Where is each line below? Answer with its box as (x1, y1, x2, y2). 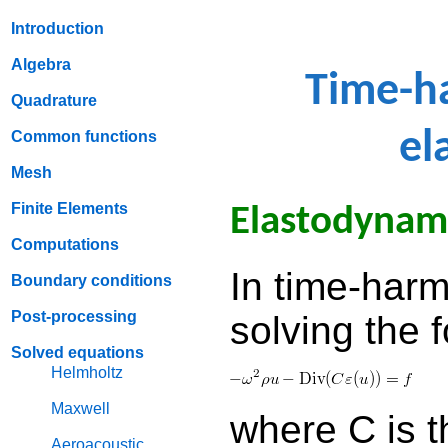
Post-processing (11, 308, 137, 325)
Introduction (11, 20, 104, 37)
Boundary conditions (11, 272, 172, 289)
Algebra (11, 56, 71, 73)
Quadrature (11, 92, 97, 109)
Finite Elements (11, 200, 128, 217)
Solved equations (11, 344, 144, 361)
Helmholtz (51, 364, 123, 381)
